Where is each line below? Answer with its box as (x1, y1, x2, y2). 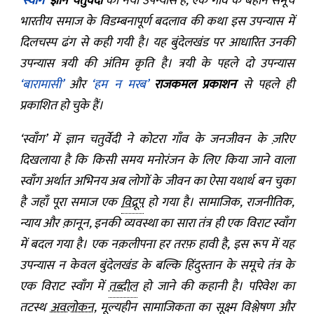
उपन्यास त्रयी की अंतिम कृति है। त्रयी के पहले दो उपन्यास (20, 53, 294, 74)
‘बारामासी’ (20, 74, 63, 95)
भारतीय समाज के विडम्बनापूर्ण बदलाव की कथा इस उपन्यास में (20, 11, 294, 32)
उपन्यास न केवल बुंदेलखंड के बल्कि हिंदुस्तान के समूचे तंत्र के (20, 255, 294, 276)
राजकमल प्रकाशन (154, 74, 237, 95)
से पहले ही (236, 74, 295, 95)
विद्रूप (121, 192, 144, 213)
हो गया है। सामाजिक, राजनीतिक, (144, 192, 294, 213)
